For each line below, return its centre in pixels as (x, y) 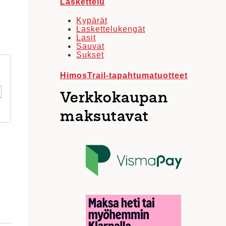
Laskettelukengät (110, 29)
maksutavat (104, 117)
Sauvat (90, 46)
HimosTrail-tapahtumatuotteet (124, 75)
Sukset (90, 54)
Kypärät (92, 20)
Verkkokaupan (114, 99)
